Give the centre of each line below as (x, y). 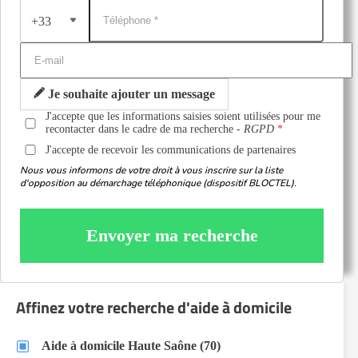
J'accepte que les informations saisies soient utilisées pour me (183, 116)
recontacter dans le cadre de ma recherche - (145, 129)
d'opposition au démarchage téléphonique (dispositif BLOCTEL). (158, 183)
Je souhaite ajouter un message (130, 94)
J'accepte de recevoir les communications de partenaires (171, 149)
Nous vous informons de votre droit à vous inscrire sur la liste (151, 170)
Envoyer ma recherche (172, 235)
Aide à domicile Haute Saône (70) (131, 346)
